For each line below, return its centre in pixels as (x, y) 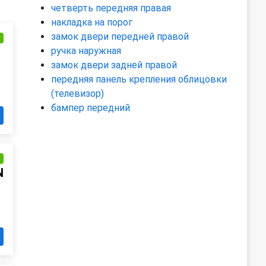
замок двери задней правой (114, 65)
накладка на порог (92, 22)
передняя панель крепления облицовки (139, 79)
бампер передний (91, 108)
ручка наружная (86, 51)
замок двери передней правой (120, 37)
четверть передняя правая (111, 8)
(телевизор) (77, 94)
